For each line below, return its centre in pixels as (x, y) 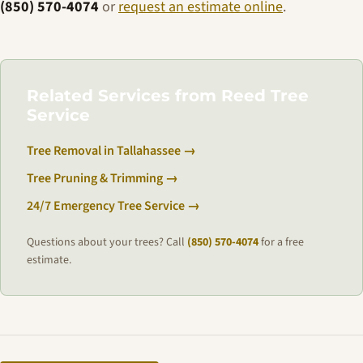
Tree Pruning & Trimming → (102, 178)
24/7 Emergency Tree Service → (113, 206)
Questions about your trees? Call (107, 242)
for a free (281, 242)
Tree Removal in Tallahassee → (111, 151)
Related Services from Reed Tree (168, 96)
